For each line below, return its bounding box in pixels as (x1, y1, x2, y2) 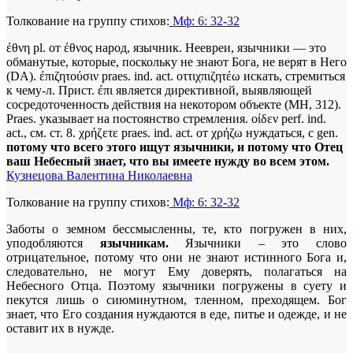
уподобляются (6, 236, 100, 250)
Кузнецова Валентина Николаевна (6, 168, 192, 182)
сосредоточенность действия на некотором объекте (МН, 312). (6, 97, 341, 111)
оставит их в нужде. (6, 321, 114, 335)
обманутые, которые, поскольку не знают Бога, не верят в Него (6, 54, 347, 69)
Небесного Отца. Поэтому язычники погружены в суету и (6, 278, 347, 292)
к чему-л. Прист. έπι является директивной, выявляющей (6, 83, 312, 97)
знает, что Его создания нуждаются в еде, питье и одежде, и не (6, 307, 347, 321)
